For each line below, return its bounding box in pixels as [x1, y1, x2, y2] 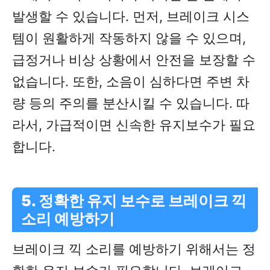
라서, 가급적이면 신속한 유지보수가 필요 [12, 117, 256, 133]
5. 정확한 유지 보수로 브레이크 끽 [21, 192, 246, 210]
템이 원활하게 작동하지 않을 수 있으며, [12, 30, 246, 46]
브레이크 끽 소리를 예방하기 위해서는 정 [12, 241, 256, 257]
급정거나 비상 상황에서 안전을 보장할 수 [12, 52, 256, 68]
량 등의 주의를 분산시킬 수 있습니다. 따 [12, 95, 250, 111]
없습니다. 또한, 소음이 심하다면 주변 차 [12, 74, 250, 90]
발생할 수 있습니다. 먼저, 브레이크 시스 [12, 8, 250, 25]
